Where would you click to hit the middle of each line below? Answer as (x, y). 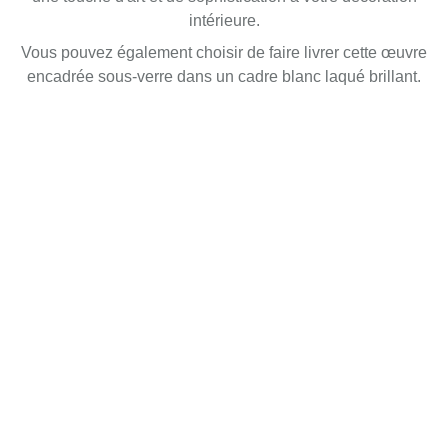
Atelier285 (108, 293)
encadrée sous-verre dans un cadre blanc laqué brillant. (224, 76)
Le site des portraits (129, 335)
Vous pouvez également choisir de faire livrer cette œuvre (224, 52)
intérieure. (224, 20)
